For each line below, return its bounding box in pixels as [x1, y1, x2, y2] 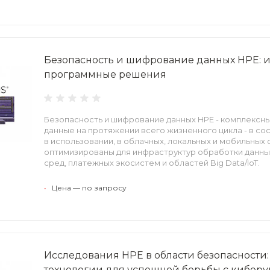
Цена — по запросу [52, 183, 127, 192]
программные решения [44, 68, 166, 80]
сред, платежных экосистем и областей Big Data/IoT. [44, 157, 260, 168]
